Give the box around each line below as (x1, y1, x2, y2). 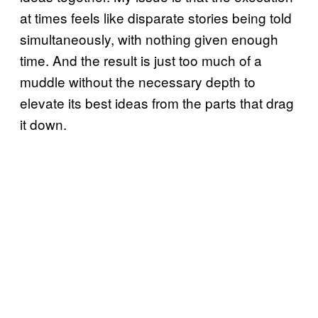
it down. (20, 114, 67, 133)
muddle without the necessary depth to (20, 71, 256, 91)
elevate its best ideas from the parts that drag (20, 92, 294, 112)
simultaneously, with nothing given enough (20, 28, 278, 48)
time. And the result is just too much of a (20, 50, 262, 70)
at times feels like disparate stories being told (20, 7, 292, 27)
